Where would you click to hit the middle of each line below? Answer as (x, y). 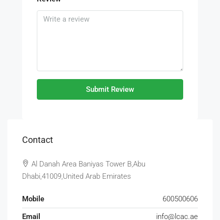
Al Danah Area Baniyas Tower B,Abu (87, 164)
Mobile (33, 199)
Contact (38, 140)
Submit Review (110, 89)
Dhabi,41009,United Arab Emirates (77, 176)
